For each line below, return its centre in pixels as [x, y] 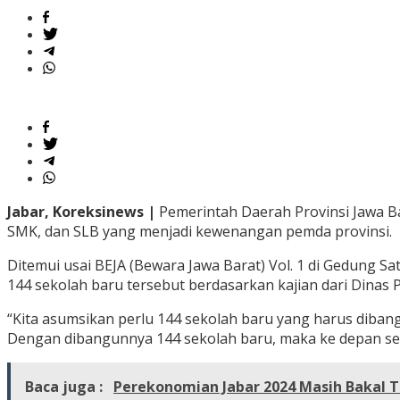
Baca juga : [66, 387]
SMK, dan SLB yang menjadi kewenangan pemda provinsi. [200, 232]
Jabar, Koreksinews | [83, 212]
